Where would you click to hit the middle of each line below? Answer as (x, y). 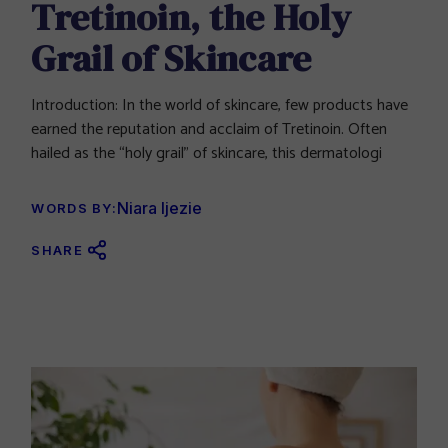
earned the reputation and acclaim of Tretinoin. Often (209, 130)
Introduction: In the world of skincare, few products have (220, 106)
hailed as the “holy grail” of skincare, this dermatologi (207, 154)
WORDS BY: (74, 208)
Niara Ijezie (160, 208)
